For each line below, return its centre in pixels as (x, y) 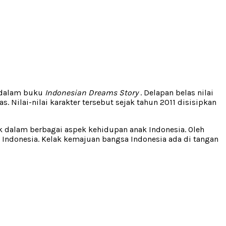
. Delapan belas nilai (176, 92)
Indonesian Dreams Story (92, 92)
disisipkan (196, 102)
